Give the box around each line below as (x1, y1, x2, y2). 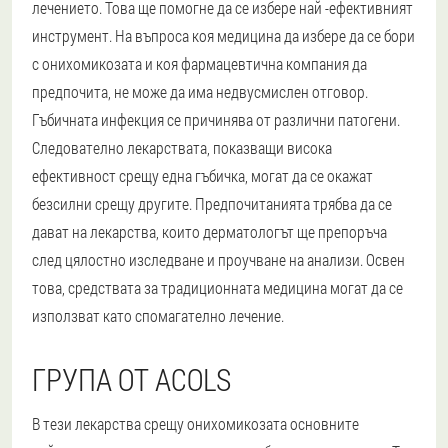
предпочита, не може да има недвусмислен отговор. (32, 80, 368, 102)
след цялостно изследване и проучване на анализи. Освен (32, 248, 405, 270)
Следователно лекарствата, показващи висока (32, 136, 332, 158)
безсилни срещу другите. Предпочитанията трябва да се (32, 192, 392, 214)
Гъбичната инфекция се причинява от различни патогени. (32, 108, 400, 130)
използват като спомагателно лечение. (32, 304, 284, 326)
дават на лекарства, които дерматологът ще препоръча (32, 220, 387, 242)
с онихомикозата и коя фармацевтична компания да (32, 52, 367, 74)
